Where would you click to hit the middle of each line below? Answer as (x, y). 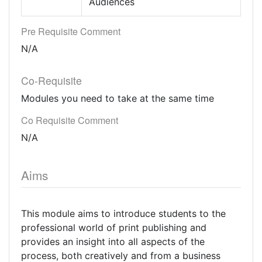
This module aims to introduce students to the (123, 213)
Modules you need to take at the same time (118, 98)
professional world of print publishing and (114, 227)
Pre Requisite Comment (71, 31)
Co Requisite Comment (70, 120)
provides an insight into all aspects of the (113, 242)
